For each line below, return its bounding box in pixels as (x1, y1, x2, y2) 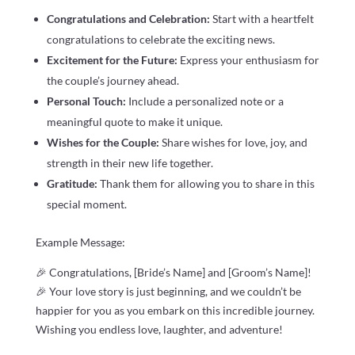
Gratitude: (46, 176, 100, 190)
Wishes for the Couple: (46, 135, 162, 149)
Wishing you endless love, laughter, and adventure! (35, 322, 283, 336)
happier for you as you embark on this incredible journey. (35, 303, 315, 317)
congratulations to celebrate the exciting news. (46, 32, 275, 46)
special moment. (46, 197, 127, 211)
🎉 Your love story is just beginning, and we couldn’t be (35, 284, 301, 298)
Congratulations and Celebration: (46, 11, 212, 25)
